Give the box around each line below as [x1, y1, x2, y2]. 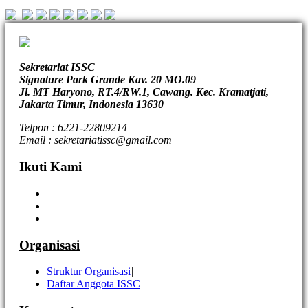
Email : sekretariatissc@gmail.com [19, 134, 172, 146]
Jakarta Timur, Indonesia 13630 [19, 98, 164, 111]
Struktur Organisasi [47, 265, 131, 278]
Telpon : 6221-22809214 [19, 122, 127, 134]
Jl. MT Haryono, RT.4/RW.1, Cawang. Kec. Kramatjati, [19, 86, 269, 98]
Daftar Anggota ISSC [47, 278, 140, 290]
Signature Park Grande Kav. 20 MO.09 [19, 74, 196, 86]
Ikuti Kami [19, 159, 82, 175]
